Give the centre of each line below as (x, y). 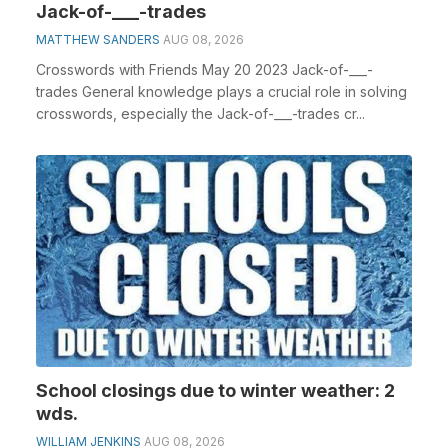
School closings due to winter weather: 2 (215, 390)
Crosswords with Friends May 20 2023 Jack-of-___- (204, 69)
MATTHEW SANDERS (98, 39)
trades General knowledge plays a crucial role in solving (221, 91)
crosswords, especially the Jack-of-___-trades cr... (200, 113)
